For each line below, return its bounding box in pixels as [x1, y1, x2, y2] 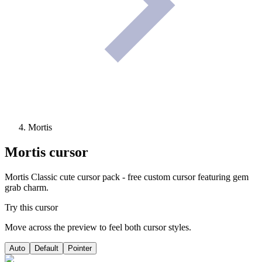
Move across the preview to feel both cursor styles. [5, 222, 191, 233]
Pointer [68, 244, 92, 253]
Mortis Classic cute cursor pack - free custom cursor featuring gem [5, 172, 249, 182]
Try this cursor [5, 202, 58, 213]
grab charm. [5, 182, 49, 193]
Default [35, 244, 58, 253]
